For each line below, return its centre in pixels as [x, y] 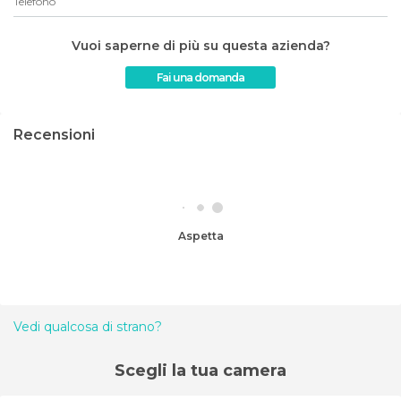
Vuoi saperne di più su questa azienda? [200, 45]
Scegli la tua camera [200, 370]
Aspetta [205, 235]
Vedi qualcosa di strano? [88, 326]
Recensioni [54, 134]
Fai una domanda [200, 77]
